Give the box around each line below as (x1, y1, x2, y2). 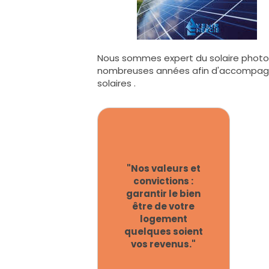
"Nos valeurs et (126, 162, 201, 175)
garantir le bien (126, 187, 201, 200)
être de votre (132, 199, 195, 213)
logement (139, 212, 187, 225)
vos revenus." (131, 237, 196, 250)
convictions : (133, 174, 194, 187)
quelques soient (124, 225, 203, 238)
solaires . (97, 76, 138, 89)
